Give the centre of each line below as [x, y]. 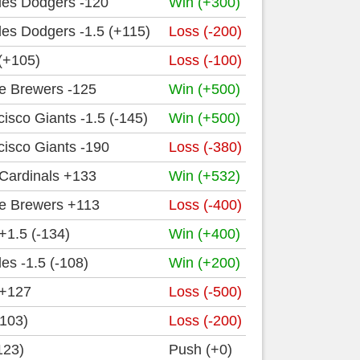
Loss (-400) [205, 205]
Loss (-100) [205, 60]
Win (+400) [205, 234]
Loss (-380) [205, 147]
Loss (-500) [205, 292]
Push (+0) [200, 350]
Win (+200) [205, 263]
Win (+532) [205, 176]
